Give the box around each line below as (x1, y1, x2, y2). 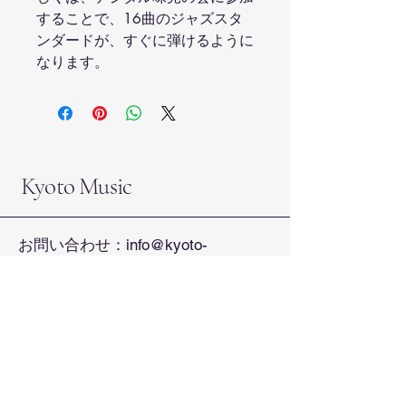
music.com (18, 254, 92, 273)
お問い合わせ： (18, 235, 126, 254)
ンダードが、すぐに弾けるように (36, 30, 254, 50)
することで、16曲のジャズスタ (36, 8, 243, 28)
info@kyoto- (126, 235, 208, 254)
